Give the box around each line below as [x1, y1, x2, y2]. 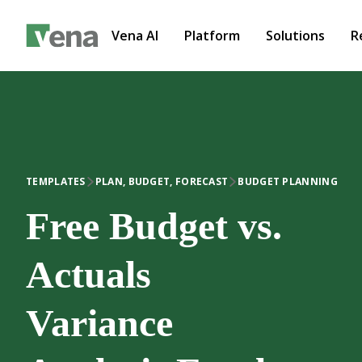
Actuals [26, 253, 151, 296]
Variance [26, 301, 173, 344]
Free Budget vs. [26, 204, 282, 247]
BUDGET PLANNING [238, 175, 338, 188]
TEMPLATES [26, 175, 86, 188]
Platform [184, 27, 240, 44]
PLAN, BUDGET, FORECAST [95, 175, 229, 188]
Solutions [266, 27, 325, 44]
